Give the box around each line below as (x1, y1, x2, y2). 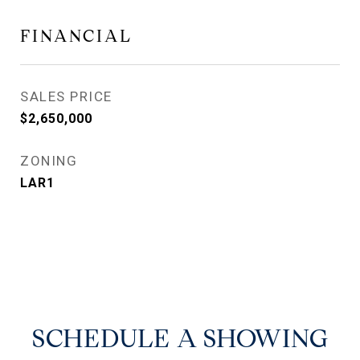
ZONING (20, 153, 77, 169)
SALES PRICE (20, 88, 112, 104)
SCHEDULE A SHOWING (31, 322, 329, 354)
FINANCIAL (20, 26, 133, 47)
